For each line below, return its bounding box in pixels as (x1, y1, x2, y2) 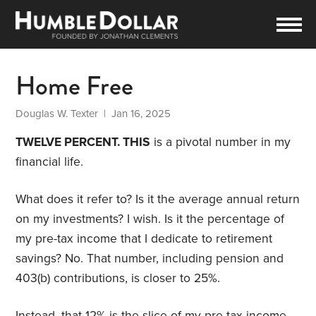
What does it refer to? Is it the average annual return (16, 192, 300, 207)
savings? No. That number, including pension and (16, 251, 284, 267)
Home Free (16, 66, 134, 106)
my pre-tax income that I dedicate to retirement (16, 231, 273, 247)
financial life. (16, 154, 84, 170)
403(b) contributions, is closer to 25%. (16, 271, 221, 286)
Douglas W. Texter (16, 107, 99, 121)
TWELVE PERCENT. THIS (16, 135, 151, 150)
